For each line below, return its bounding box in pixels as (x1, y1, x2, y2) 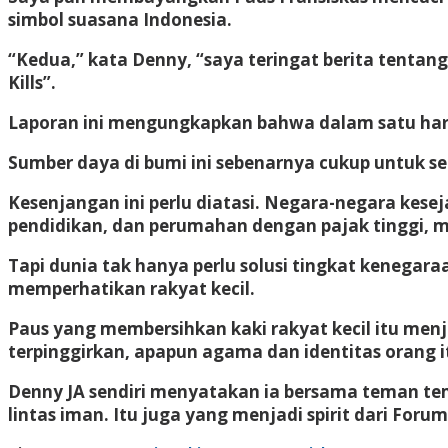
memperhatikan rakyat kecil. (8, 276, 255, 300)
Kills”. (8, 70, 56, 94)
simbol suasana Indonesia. (8, 7, 232, 31)
